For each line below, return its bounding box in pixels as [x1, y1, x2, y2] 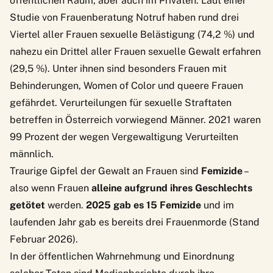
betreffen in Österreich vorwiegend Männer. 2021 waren [10, 113, 261, 126]
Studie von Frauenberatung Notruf [10, 11, 165, 23]
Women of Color [83, 79, 155, 91]
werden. [45, 199, 86, 211]
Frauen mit [178, 62, 227, 74]
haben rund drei [165, 11, 239, 23]
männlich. [10, 147, 54, 160]
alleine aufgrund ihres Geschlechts [89, 182, 252, 194]
